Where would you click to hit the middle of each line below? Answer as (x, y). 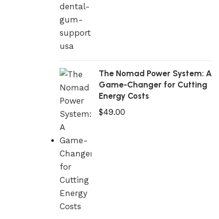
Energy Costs (124, 96)
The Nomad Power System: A (155, 73)
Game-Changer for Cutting (153, 85)
